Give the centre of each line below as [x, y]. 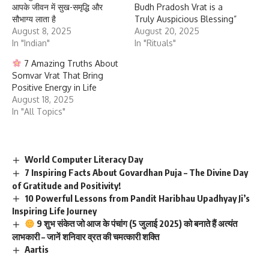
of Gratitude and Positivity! [66, 185]
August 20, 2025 [167, 31]
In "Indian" [31, 43]
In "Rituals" [155, 43]
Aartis [37, 249]
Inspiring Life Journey [54, 211]
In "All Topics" [39, 111]
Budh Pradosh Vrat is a [179, 7]
